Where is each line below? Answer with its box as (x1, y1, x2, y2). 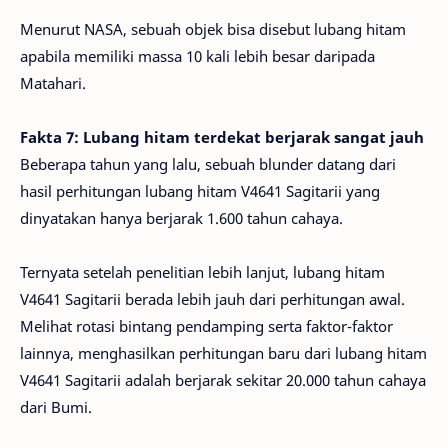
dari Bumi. (20, 397, 92, 417)
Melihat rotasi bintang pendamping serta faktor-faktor (20, 316, 393, 336)
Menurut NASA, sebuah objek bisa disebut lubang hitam (20, 19, 406, 39)
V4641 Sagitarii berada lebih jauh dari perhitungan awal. (20, 289, 405, 309)
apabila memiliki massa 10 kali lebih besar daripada (20, 46, 375, 66)
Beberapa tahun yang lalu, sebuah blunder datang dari (20, 154, 396, 174)
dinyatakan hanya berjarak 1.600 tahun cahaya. (20, 208, 343, 228)
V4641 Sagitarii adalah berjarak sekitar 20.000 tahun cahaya (20, 370, 426, 390)
